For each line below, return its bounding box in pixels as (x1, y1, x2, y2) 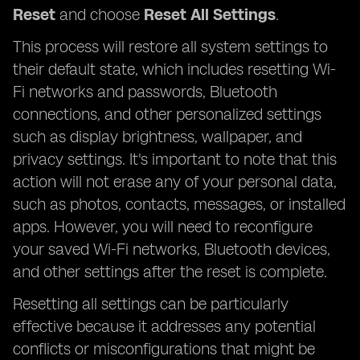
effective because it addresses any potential (13, 317, 316, 336)
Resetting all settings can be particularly (13, 294, 288, 313)
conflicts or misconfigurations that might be (13, 339, 315, 358)
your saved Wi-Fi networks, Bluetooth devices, (13, 239, 330, 259)
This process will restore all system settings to (13, 37, 328, 56)
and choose (55, 5, 144, 24)
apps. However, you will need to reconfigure (13, 217, 313, 236)
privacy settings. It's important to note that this (13, 149, 337, 169)
